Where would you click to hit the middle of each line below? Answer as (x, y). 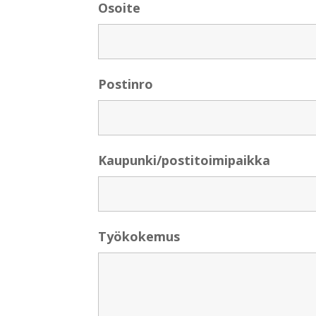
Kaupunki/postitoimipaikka (184, 160)
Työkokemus (139, 236)
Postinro (126, 84)
